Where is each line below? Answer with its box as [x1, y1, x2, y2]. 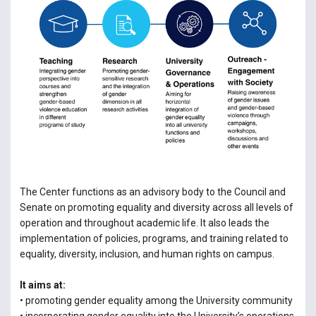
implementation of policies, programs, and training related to [19, 233, 288, 245]
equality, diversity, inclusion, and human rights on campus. [19, 248, 274, 260]
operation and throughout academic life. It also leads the [19, 217, 269, 229]
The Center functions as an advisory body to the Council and [19, 186, 286, 198]
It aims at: [19, 279, 66, 291]
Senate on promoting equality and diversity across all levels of [19, 202, 293, 214]
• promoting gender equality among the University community [19, 295, 293, 307]
